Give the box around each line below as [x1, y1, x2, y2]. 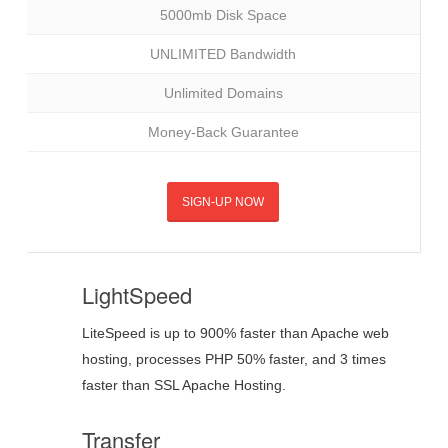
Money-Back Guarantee [147, 123, 299, 140]
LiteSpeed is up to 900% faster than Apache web [81, 324, 389, 341]
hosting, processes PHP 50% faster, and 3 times [81, 350, 386, 367]
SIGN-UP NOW [182, 194, 265, 209]
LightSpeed [81, 278, 192, 310]
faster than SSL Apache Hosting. [81, 376, 286, 393]
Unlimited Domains [163, 84, 283, 101]
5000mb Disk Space [159, 6, 287, 23]
